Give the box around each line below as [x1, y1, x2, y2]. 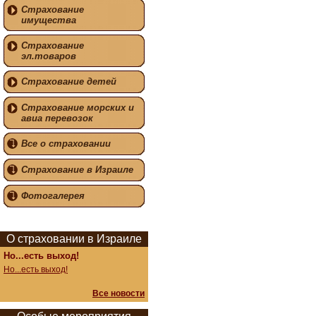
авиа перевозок [21, 113, 93, 123]
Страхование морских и [21, 102, 134, 113]
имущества [21, 15, 76, 25]
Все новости [92, 288, 145, 298]
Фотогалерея [21, 190, 85, 201]
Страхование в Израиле [21, 164, 133, 175]
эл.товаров [21, 51, 76, 61]
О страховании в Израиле [6, 233, 142, 245]
